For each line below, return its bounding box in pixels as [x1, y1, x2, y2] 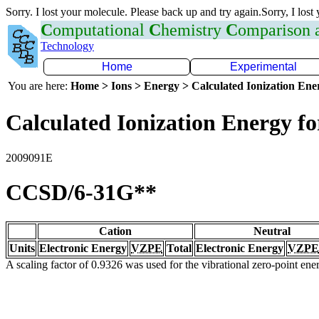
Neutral [253, 224, 291, 237]
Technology [41, 40, 94, 52]
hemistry [161, 21, 226, 39]
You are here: [8, 80, 70, 92]
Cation [99, 224, 132, 237]
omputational [53, 21, 149, 39]
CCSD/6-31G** [6, 179, 157, 206]
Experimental [230, 61, 297, 73]
